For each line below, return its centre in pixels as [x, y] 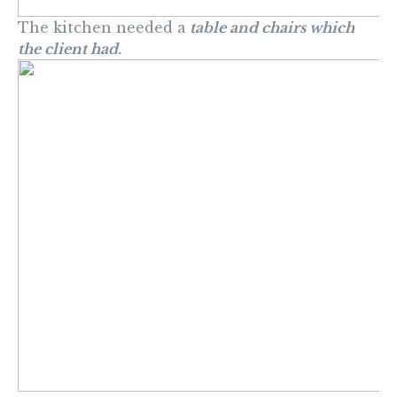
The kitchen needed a [102, 28]
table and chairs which [270, 28]
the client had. [70, 49]
